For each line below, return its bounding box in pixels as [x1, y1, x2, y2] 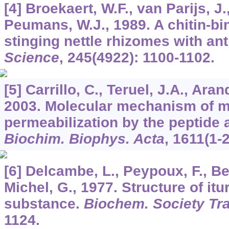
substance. [4, 195, 84, 212]
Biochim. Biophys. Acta [4, 130, 165, 147]
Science [4, 49, 59, 65]
